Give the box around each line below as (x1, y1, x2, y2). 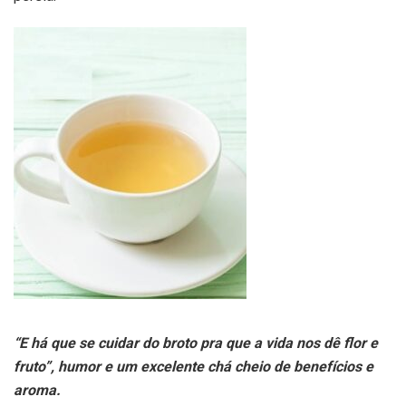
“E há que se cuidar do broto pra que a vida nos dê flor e (14, 333, 378, 352)
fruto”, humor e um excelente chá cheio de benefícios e (14, 357, 373, 375)
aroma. (14, 381, 61, 399)
